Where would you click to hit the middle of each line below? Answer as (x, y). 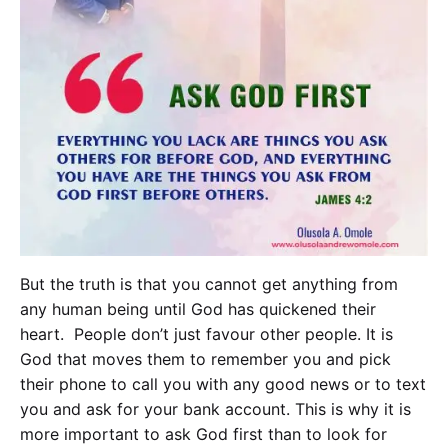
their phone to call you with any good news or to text (223, 383)
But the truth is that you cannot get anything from (209, 283)
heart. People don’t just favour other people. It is (206, 333)
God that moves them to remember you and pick (205, 358)
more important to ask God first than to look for (203, 433)
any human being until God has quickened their (198, 308)
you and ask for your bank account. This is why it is (215, 408)
